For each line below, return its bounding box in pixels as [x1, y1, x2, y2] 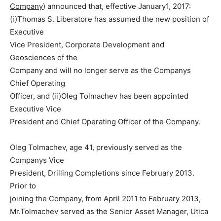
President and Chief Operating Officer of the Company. [10, 117, 200, 126]
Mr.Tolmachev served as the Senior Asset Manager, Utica [10, 207, 208, 216]
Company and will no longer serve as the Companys [10, 66, 191, 75]
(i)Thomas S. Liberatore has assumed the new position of [10, 14, 209, 24]
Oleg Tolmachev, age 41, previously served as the [10, 143, 182, 152]
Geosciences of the [10, 53, 77, 62]
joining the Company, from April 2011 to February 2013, [10, 194, 201, 203]
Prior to [10, 181, 36, 190]
